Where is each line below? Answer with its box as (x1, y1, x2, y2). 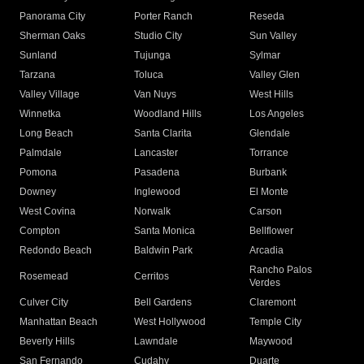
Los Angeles (249, 108, 304, 120)
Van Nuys (134, 89, 177, 101)
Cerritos (134, 271, 170, 283)
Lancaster (134, 147, 179, 159)
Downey (19, 186, 56, 198)
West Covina (19, 206, 76, 218)
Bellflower (249, 225, 293, 237)
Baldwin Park (134, 245, 193, 257)
